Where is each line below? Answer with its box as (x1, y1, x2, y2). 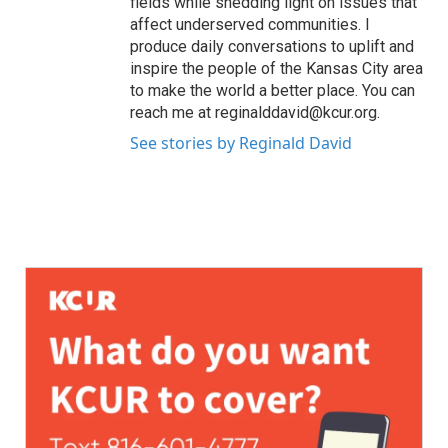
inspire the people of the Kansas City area (130, 59, 423, 78)
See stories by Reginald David (130, 132, 352, 154)
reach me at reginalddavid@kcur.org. (130, 103, 380, 122)
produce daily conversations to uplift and (130, 37, 414, 56)
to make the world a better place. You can (130, 81, 415, 100)
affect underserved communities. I (130, 15, 370, 34)
